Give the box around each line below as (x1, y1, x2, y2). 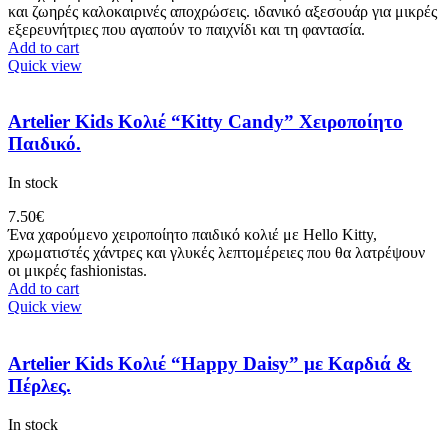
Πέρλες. (8, 374, 71, 396)
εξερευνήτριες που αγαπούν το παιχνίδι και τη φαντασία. (8, 20, 365, 38)
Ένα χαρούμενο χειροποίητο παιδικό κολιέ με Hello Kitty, (8, 226, 377, 244)
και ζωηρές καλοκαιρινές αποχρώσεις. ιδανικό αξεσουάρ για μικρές (8, 2, 437, 20)
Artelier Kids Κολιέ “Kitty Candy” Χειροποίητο (8, 111, 403, 133)
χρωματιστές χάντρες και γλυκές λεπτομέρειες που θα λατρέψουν (8, 244, 425, 262)
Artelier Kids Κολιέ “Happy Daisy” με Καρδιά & (8, 352, 412, 374)
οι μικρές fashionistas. (8, 262, 147, 280)
